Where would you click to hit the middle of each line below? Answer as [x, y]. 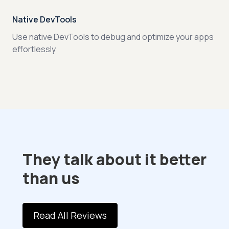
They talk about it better [114, 159]
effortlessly [34, 49]
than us [51, 178]
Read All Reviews [70, 215]
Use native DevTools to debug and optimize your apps [113, 37]
